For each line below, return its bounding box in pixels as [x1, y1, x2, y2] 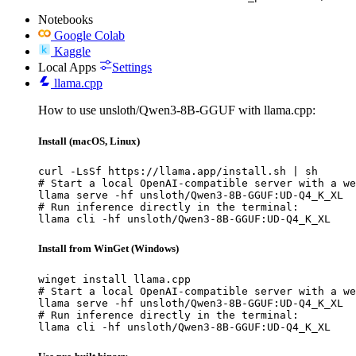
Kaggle [54, 44, 91, 58]
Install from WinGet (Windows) [38, 242, 179, 255]
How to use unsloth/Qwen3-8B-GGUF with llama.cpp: [38, 103, 315, 117]
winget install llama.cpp [38, 273, 191, 285]
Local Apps [38, 60, 96, 74]
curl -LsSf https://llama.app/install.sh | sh [38, 165, 318, 178]
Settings [112, 60, 152, 74]
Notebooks [38, 12, 93, 26]
